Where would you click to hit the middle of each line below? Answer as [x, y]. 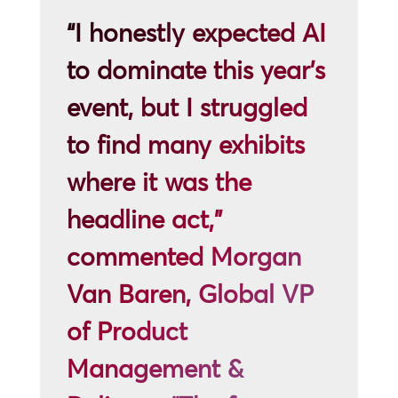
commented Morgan [183, 257]
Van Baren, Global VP [190, 294]
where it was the [159, 182]
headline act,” [144, 219]
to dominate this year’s [195, 70]
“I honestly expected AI [196, 33]
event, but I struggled [187, 107]
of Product [127, 331]
